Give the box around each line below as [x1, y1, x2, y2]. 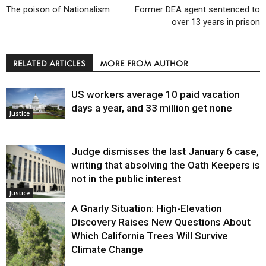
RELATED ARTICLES [13, 58, 85, 69]
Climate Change [71, 243, 143, 256]
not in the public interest [71, 173, 181, 185]
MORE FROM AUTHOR [100, 58, 188, 69]
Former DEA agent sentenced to [135, 4, 260, 15]
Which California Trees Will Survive [71, 230, 228, 242]
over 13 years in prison [172, 17, 260, 28]
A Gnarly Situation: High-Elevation [71, 202, 222, 215]
